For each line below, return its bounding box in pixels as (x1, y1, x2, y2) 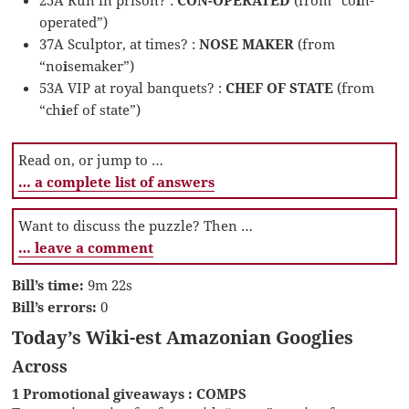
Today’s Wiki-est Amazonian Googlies (12, 324, 354, 350)
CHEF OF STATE (225, 78, 334, 97)
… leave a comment (18, 237, 154, 257)
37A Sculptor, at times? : (39, 34, 200, 53)
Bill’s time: (12, 275, 85, 294)
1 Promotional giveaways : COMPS (12, 383, 247, 403)
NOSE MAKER (199, 34, 295, 53)
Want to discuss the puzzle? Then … (18, 215, 254, 235)
